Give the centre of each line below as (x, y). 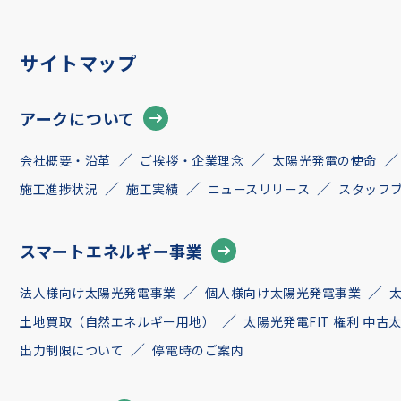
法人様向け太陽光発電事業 (98, 293)
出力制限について (72, 350)
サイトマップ (79, 63)
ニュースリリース (259, 189)
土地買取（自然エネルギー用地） (118, 321)
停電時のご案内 (198, 350)
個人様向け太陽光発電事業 (283, 293)
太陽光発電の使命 (324, 160)
